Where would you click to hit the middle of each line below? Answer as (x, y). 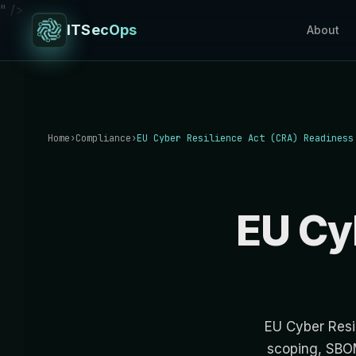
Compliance (103, 138)
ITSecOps (102, 30)
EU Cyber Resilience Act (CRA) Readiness (245, 138)
